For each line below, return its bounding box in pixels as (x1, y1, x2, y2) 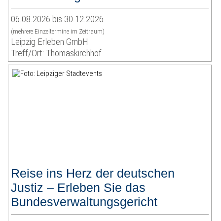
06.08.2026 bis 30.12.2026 (11, 13, 104, 25)
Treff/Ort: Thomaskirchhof (11, 47, 102, 59)
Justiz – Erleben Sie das (11, 181, 146, 195)
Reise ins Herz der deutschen (11, 166, 175, 181)
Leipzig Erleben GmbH (11, 36, 89, 48)
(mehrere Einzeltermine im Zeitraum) (11, 28, 105, 36)
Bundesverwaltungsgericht (11, 195, 158, 209)
